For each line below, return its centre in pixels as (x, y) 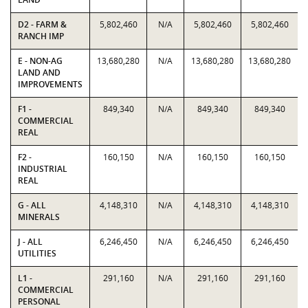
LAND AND (39, 73)
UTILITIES (37, 253)
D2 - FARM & (42, 24)
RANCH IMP (41, 36)
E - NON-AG (40, 61)
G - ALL (32, 205)
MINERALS (39, 217)
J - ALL (30, 242)
